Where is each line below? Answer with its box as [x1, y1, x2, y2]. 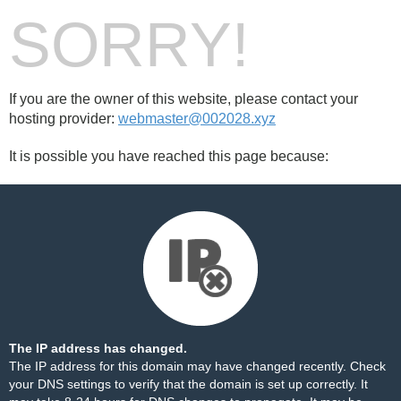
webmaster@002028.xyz [118, 111, 276, 126]
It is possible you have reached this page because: [9, 149, 328, 164]
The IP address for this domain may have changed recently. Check [9, 359, 386, 373]
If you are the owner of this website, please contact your [9, 91, 358, 107]
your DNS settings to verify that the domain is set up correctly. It [9, 377, 368, 391]
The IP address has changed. [9, 341, 187, 355]
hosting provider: [9, 111, 118, 126]
